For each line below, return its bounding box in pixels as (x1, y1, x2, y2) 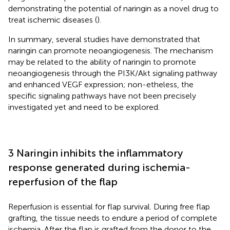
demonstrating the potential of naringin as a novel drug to (8, 3, 219, 13)
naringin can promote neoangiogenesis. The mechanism (8, 45, 213, 55)
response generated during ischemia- (8, 161, 190, 174)
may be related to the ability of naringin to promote (8, 56, 196, 67)
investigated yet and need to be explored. (8, 102, 160, 112)
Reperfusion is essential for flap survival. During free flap (8, 201, 210, 212)
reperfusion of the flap (8, 175, 118, 188)
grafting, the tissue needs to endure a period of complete (8, 213, 217, 223)
